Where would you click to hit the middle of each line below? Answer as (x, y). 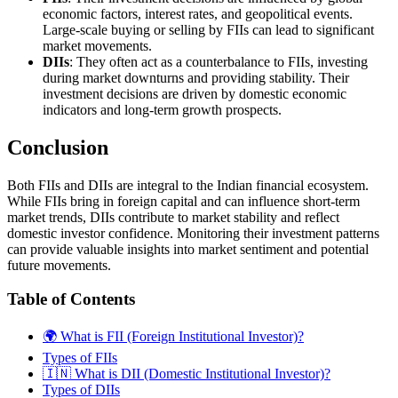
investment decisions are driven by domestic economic (195, 93)
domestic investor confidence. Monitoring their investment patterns (193, 233)
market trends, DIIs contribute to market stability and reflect (173, 217)
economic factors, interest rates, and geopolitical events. (198, 13)
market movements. (97, 45)
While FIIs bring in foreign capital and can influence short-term (183, 201)
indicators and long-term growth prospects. (162, 109)
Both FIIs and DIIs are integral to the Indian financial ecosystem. (188, 185)
